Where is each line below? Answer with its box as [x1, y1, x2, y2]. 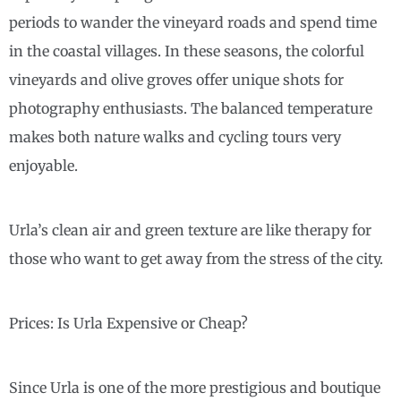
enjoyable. [9, 157, 78, 175]
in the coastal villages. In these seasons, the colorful [9, 42, 364, 61]
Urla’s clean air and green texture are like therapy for [9, 221, 371, 240]
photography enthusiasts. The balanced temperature [9, 99, 372, 118]
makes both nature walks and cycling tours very [9, 128, 341, 147]
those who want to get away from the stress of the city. [9, 250, 383, 269]
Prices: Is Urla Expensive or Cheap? [9, 314, 248, 333]
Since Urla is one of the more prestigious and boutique [9, 379, 380, 397]
